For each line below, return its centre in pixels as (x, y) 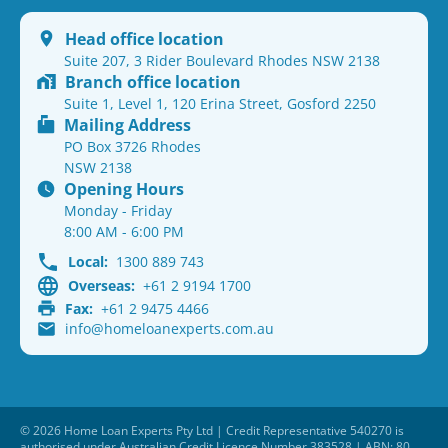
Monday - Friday (118, 210)
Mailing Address (127, 124)
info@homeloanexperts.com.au (169, 328)
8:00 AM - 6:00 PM (124, 231)
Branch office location (153, 81)
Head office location (144, 38)
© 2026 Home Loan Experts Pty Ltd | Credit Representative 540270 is (212, 430)
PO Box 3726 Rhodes (132, 146)
